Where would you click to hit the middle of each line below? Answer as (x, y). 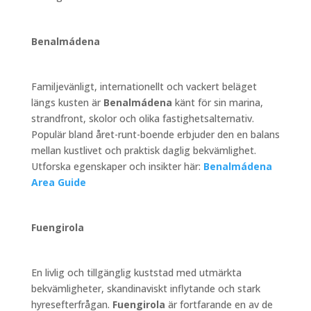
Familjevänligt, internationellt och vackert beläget (144, 86)
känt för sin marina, (217, 102)
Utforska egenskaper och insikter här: (116, 166)
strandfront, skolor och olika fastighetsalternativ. (142, 118)
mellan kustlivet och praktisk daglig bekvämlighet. (143, 150)
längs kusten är (67, 102)
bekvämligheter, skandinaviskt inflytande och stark (145, 288)
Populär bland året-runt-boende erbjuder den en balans (155, 134)
